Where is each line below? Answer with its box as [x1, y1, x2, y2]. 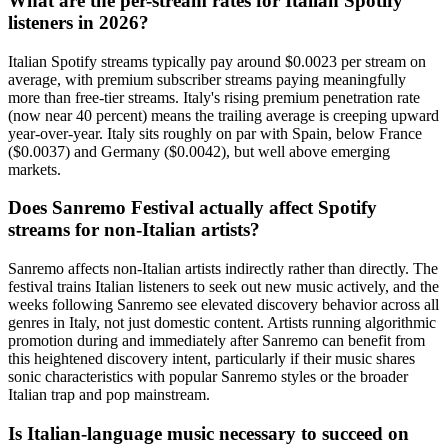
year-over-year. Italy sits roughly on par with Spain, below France [8, 124, 422, 142]
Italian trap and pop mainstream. [8, 386, 210, 404]
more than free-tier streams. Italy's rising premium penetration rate [8, 88, 420, 106]
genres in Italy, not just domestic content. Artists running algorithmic [8, 314, 436, 332]
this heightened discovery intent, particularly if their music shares [8, 350, 415, 368]
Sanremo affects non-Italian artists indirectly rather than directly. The [8, 260, 438, 278]
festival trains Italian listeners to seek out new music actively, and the [8, 278, 439, 296]
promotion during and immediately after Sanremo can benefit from [8, 332, 425, 350]
